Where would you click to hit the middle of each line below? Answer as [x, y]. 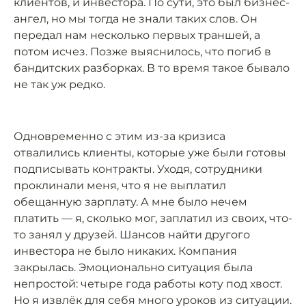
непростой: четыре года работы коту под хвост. [148, 284]
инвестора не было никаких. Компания [125, 251]
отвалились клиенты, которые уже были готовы [150, 153]
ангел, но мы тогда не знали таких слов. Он [136, 19]
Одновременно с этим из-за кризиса [120, 136]
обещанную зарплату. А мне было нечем [130, 202]
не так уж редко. [59, 84]
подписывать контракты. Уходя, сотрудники [138, 169]
